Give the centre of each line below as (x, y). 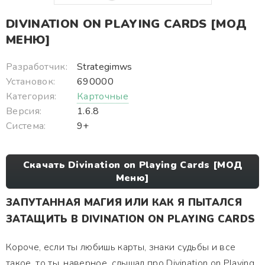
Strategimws (105, 67)
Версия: (24, 111)
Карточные (103, 96)
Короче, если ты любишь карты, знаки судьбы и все (121, 247)
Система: (26, 126)
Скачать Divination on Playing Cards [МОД (132, 165)
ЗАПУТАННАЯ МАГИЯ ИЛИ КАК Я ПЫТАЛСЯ (124, 203)
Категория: (31, 96)
